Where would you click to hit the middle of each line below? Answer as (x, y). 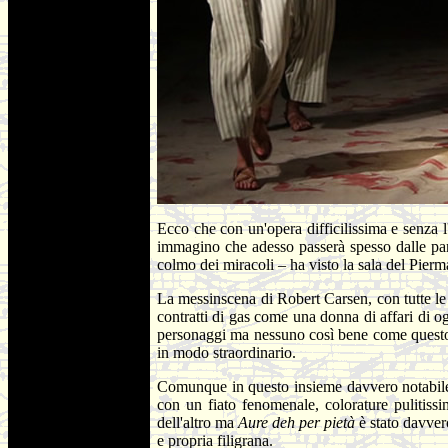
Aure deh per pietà (299, 422)
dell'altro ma (198, 422)
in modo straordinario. (226, 352)
